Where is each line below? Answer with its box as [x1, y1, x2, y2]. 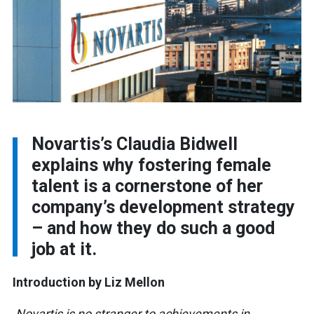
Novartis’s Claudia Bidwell [32, 134, 238, 155]
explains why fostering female [32, 155, 271, 176]
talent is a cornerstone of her [32, 176, 263, 197]
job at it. [32, 239, 101, 260]
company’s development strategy [32, 197, 295, 218]
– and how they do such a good [32, 218, 275, 239]
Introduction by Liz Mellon [13, 275, 165, 290]
